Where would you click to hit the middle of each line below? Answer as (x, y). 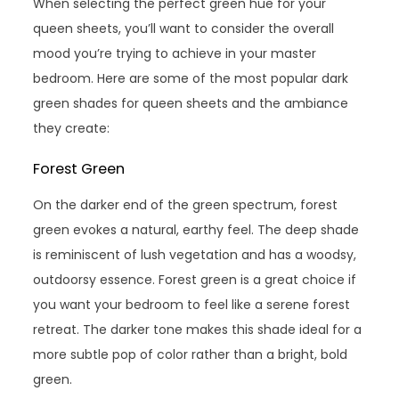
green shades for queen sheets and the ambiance (191, 104)
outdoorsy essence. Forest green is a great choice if (195, 280)
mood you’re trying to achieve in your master (175, 54)
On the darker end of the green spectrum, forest (186, 205)
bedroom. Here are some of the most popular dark (191, 79)
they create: (72, 129)
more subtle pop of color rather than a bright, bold (191, 355)
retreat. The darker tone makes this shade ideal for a (198, 330)
